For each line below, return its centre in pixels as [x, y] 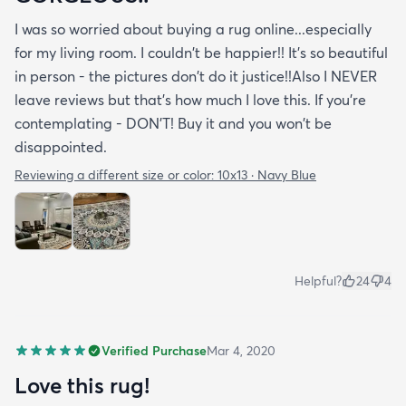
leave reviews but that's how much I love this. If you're [190, 100]
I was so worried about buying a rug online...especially [193, 29]
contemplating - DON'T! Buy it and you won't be [173, 124]
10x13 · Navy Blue [267, 175]
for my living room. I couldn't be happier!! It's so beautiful [201, 53]
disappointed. [61, 147]
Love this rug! [82, 386]
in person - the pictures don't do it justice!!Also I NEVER [196, 77]
